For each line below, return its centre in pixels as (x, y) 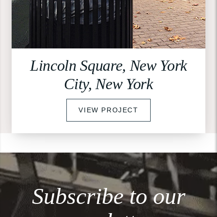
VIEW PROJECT (108, 110)
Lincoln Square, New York (108, 65)
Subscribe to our (108, 196)
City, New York (108, 84)
